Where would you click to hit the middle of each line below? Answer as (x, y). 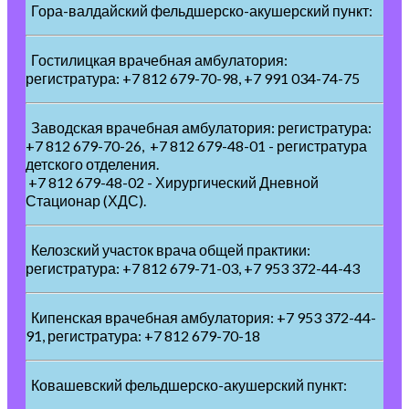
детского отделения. (92, 164)
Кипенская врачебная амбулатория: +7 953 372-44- (201, 318)
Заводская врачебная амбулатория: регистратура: (199, 128)
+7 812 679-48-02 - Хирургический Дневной (172, 183)
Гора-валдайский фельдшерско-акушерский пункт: (200, 11)
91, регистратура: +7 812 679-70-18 (143, 336)
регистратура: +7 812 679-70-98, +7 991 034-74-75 (193, 79)
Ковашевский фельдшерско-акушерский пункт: (188, 385)
